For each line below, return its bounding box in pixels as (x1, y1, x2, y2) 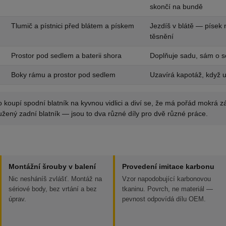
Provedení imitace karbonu (122, 162, 214, 171)
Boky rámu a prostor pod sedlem (11, 71, 116, 79)
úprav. (9, 195, 26, 203)
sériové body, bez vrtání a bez (9, 185, 97, 193)
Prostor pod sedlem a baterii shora (11, 51, 122, 60)
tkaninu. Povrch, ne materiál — (122, 185, 213, 193)
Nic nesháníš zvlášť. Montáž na (9, 175, 102, 183)
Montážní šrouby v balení (9, 162, 96, 171)
